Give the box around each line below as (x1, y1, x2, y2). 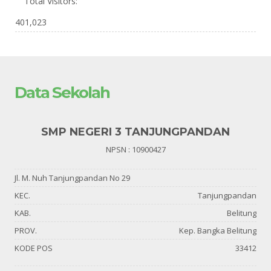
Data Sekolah (15, 83, 109, 103)
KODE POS (15, 243, 53, 254)
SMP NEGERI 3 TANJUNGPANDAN (41, 125, 230, 139)
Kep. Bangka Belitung (179, 225, 256, 237)
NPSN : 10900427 (105, 144, 166, 155)
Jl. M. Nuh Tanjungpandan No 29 (15, 172, 130, 184)
